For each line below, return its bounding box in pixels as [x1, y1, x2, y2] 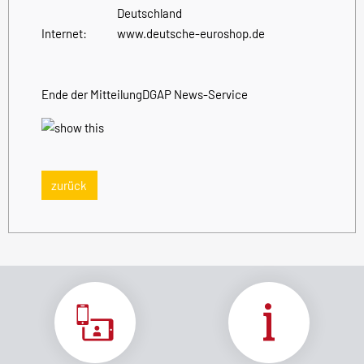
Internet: [41, 25, 87, 41]
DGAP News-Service [142, 86, 248, 102]
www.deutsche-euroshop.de [117, 25, 265, 41]
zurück [51, 177, 88, 193]
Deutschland [117, 5, 182, 20]
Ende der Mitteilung [41, 86, 142, 102]
